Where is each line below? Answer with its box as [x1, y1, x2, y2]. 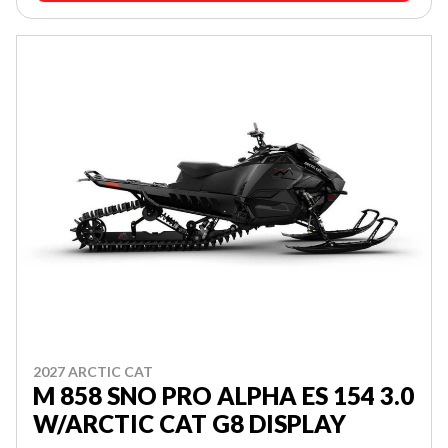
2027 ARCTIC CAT [33, 363, 153, 380]
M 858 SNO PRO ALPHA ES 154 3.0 [33, 381, 414, 410]
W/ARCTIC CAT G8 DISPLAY [33, 409, 346, 438]
